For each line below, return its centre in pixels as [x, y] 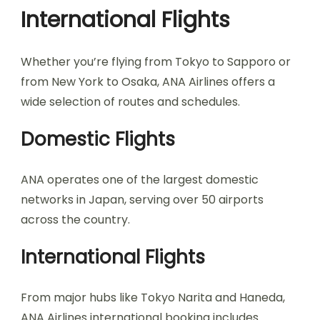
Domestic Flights [98, 139]
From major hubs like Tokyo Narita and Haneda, [153, 297]
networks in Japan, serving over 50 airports [142, 200]
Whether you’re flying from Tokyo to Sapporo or [156, 62]
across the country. [75, 220]
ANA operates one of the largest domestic [140, 180]
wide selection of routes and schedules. [130, 102]
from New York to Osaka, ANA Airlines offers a [148, 82]
